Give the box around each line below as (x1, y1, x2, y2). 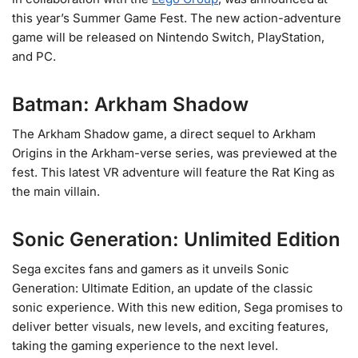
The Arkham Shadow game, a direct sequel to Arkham (12, 125, 316, 141)
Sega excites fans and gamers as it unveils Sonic (12, 261, 289, 276)
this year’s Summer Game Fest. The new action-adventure (12, 10, 341, 26)
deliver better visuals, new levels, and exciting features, (12, 318, 328, 334)
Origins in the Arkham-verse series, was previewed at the (12, 145, 337, 161)
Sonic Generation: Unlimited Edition (12, 227, 340, 251)
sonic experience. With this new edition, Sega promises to (12, 299, 343, 315)
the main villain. (12, 183, 100, 199)
